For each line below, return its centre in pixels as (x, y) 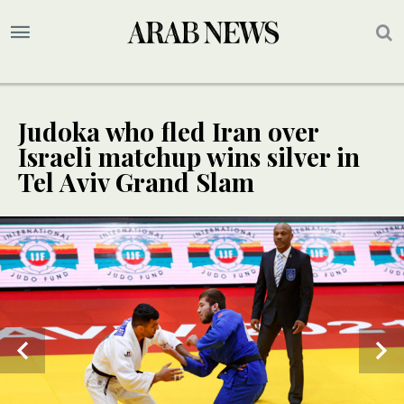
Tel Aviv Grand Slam (136, 182)
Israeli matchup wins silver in (189, 157)
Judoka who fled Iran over (168, 132)
